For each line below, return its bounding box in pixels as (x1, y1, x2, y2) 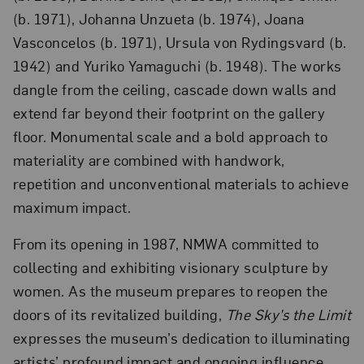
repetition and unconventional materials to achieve (12, 173, 349, 193)
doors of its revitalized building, (12, 304, 226, 323)
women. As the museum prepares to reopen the (12, 280, 328, 300)
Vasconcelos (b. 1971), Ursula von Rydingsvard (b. (12, 32, 347, 51)
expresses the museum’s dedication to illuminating (12, 327, 351, 347)
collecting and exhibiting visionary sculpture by (12, 257, 329, 276)
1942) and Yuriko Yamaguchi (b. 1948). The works (12, 55, 342, 75)
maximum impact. (12, 197, 132, 216)
